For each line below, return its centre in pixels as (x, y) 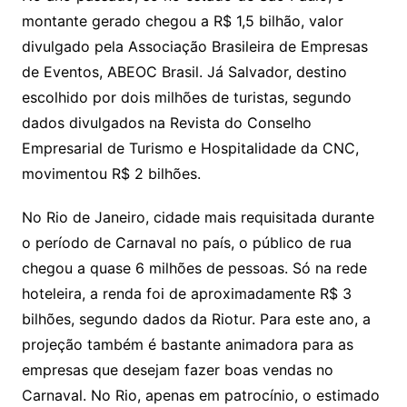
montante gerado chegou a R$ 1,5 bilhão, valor (182, 21)
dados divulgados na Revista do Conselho (166, 123)
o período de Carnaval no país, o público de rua (186, 243)
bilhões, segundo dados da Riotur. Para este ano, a (196, 319)
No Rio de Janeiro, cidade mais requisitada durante (198, 217)
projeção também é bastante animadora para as (187, 344)
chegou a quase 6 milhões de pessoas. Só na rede (194, 268)
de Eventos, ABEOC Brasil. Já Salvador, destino (184, 72)
